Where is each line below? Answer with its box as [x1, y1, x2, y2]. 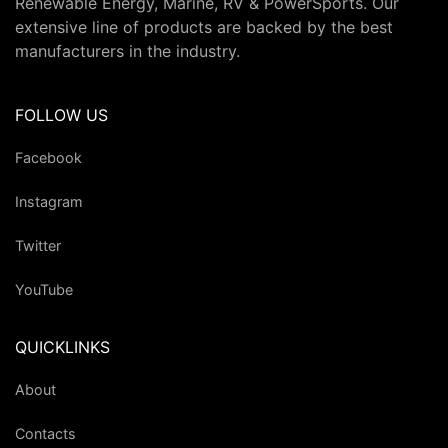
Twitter [15, 236, 61, 254]
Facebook [15, 148, 82, 166]
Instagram [15, 192, 83, 210]
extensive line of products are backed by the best [15, 17, 393, 38]
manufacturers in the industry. [15, 41, 240, 62]
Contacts [15, 424, 76, 442]
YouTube [15, 280, 73, 298]
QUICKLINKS [15, 337, 110, 358]
